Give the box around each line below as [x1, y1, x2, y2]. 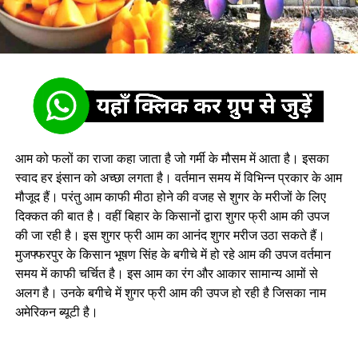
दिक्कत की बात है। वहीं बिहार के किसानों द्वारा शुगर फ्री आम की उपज [14, 207, 329, 225]
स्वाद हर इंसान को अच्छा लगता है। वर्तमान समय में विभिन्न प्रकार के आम [14, 169, 342, 187]
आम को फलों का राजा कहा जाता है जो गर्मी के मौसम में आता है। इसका [14, 149, 329, 168]
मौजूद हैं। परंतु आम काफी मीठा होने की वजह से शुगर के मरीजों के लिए [14, 188, 326, 206]
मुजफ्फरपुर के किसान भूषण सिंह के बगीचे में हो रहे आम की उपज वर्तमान [14, 245, 331, 264]
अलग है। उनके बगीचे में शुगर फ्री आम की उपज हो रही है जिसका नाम [14, 284, 326, 302]
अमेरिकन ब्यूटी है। [14, 303, 98, 321]
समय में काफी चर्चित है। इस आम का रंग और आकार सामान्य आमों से [14, 265, 318, 283]
